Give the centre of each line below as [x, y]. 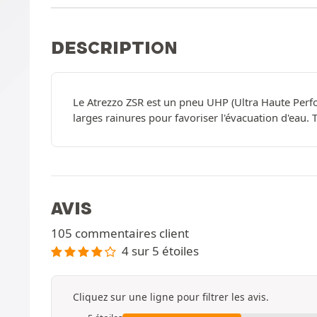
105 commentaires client [120, 233]
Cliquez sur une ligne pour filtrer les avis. [171, 296]
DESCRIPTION [114, 47]
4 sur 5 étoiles [160, 251]
